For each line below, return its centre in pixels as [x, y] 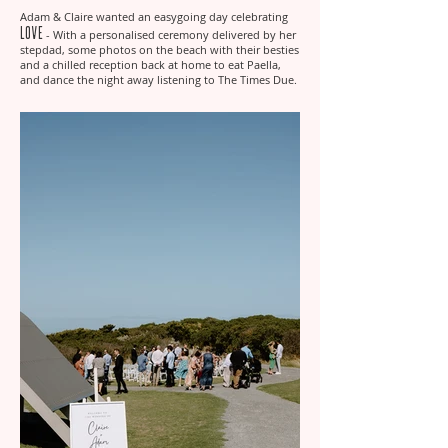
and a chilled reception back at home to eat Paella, [150, 64]
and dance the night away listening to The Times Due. [158, 79]
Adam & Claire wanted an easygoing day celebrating [154, 16]
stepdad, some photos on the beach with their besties [159, 49]
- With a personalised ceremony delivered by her [171, 34]
